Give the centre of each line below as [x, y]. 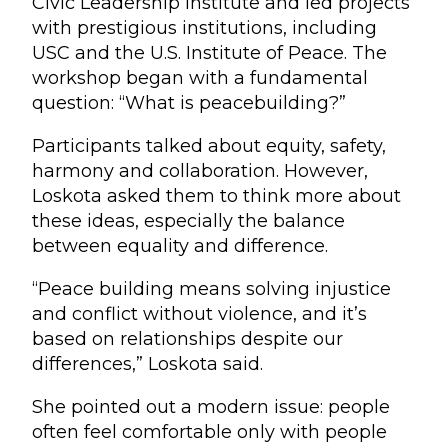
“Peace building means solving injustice [211, 288]
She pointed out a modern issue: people [211, 406]
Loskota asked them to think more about [216, 195]
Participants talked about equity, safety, [209, 145]
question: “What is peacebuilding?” [189, 102]
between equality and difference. [180, 245]
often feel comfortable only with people [209, 431]
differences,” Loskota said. [147, 363]
